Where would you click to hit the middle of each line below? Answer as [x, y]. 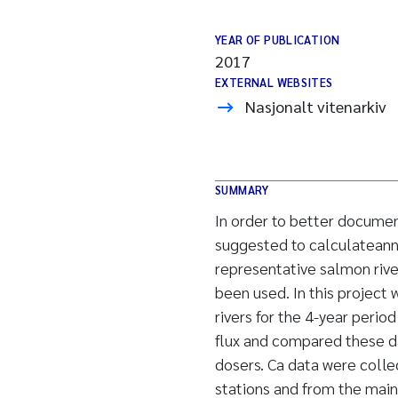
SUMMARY [242, 190]
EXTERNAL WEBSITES [274, 82]
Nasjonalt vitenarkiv [316, 106]
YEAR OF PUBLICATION [278, 40]
